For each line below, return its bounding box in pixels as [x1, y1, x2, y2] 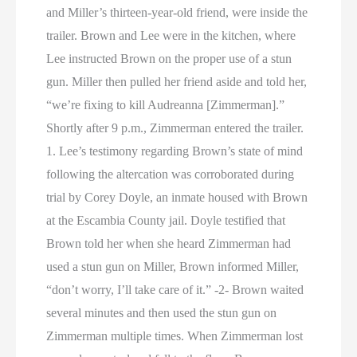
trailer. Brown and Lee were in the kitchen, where [46, 29, 296, 42]
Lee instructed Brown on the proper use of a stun [46, 52, 292, 65]
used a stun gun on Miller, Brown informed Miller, [46, 260, 300, 273]
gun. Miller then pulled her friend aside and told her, [46, 75, 308, 88]
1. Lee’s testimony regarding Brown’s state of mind [46, 144, 304, 158]
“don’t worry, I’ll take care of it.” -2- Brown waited [46, 283, 304, 296]
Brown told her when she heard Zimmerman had [46, 237, 292, 250]
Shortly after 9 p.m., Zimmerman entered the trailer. [46, 121, 304, 135]
